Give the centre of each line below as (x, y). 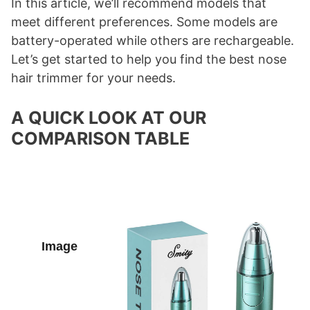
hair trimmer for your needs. (93, 78)
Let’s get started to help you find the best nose (149, 60)
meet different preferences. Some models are (144, 22)
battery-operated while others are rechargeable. (153, 41)
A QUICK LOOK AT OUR (109, 118)
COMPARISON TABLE (100, 139)
